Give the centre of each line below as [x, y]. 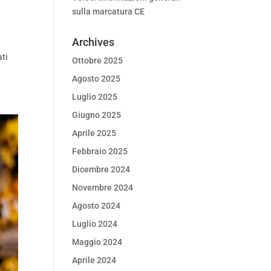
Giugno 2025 [97, 115]
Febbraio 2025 [100, 151]
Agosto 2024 [96, 206]
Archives [93, 42]
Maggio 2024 [97, 242]
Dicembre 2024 [101, 169]
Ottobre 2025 [98, 60]
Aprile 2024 [94, 260]
